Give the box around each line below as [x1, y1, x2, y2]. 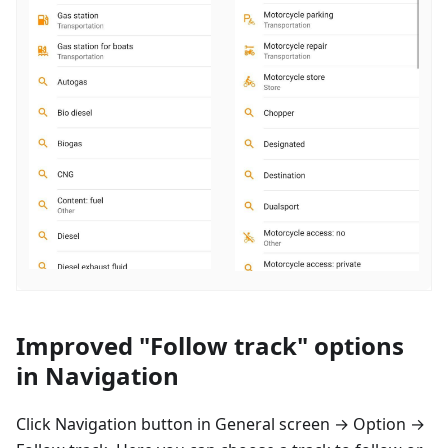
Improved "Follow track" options [16, 328, 404, 362]
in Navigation [16, 358, 179, 392]
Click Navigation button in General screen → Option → [16, 412, 425, 435]
